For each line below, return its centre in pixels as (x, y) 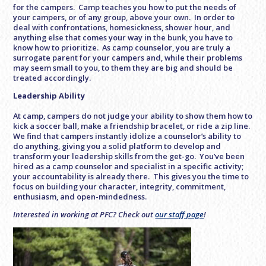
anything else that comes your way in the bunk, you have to (123, 38)
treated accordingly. (52, 78)
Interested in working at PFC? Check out (84, 214)
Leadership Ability (49, 95)
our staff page (180, 214)
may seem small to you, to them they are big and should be (123, 68)
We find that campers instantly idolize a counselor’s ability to (127, 136)
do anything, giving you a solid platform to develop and (117, 146)
